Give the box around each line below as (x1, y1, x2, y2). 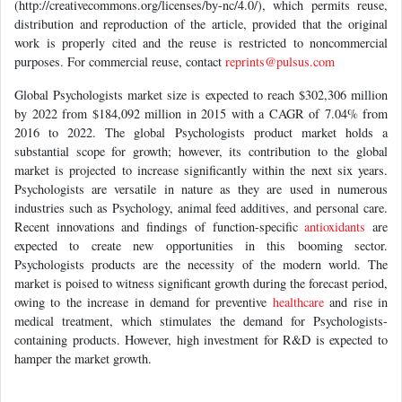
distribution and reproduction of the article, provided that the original (14, 10, 388, 28)
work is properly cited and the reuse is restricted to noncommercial (14, 29, 388, 47)
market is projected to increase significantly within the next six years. (14, 156, 388, 174)
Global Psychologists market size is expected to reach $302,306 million (14, 81, 388, 99)
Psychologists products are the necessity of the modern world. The (14, 250, 388, 268)
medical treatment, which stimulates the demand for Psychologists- (14, 307, 388, 325)
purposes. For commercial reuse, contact (14, 48, 225, 66)
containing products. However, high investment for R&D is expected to (14, 326, 388, 344)
